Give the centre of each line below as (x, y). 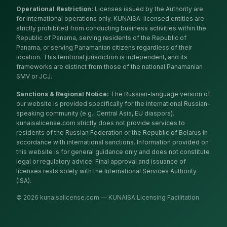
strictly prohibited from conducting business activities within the (111, 28)
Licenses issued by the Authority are (149, 9)
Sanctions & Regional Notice (62, 94)
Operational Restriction (54, 9)
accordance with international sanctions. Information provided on (112, 142)
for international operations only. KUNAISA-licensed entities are (110, 18)
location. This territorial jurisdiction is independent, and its (102, 57)
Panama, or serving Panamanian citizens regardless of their (104, 47)
